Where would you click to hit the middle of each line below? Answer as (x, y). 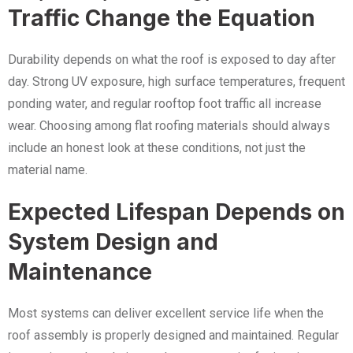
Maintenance (80, 272)
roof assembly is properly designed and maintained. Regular (173, 335)
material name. (48, 170)
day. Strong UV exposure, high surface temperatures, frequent (176, 82)
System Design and (113, 242)
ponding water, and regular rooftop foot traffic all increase (165, 104)
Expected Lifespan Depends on (176, 212)
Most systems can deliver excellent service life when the (166, 313)
